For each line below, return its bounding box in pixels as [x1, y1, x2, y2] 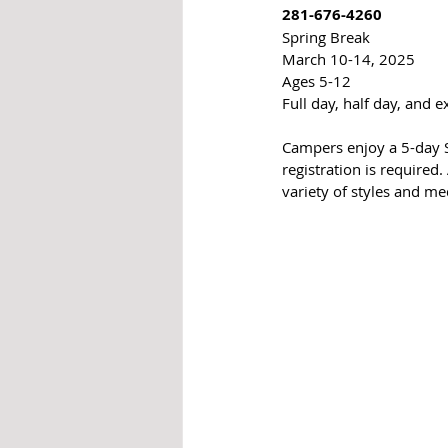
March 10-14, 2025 [282, 49, 415, 70]
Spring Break [282, 27, 370, 48]
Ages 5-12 [282, 71, 351, 92]
